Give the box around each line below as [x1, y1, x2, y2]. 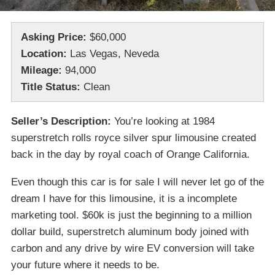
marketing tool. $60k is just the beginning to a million [11, 209, 252, 222]
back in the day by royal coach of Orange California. [11, 149, 250, 161]
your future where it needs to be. [11, 259, 160, 271]
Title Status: [21, 81, 80, 93]
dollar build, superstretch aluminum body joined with [11, 226, 249, 238]
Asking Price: [21, 31, 87, 44]
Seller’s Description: [11, 115, 111, 128]
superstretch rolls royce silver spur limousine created [11, 132, 256, 144]
